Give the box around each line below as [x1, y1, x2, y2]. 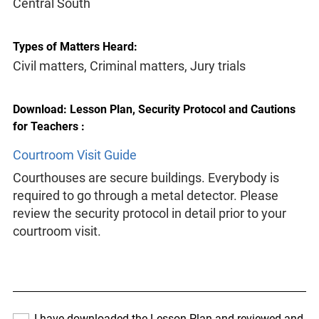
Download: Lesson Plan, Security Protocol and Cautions [12, 103, 296, 117]
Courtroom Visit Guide [12, 147, 137, 163]
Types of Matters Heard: [12, 39, 137, 53]
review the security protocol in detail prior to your [12, 206, 286, 221]
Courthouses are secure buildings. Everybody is [12, 170, 279, 186]
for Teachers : [12, 120, 85, 134]
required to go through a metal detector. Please [12, 188, 278, 204]
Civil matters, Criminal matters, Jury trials [12, 58, 246, 73]
